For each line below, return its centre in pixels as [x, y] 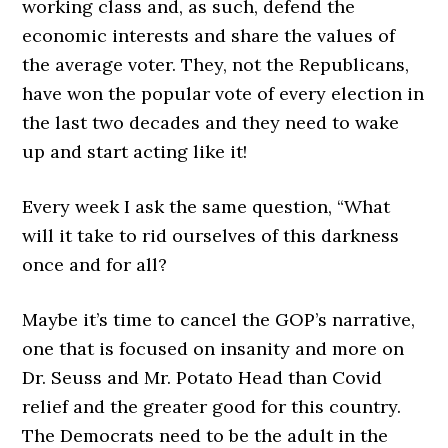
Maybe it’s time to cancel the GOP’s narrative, [219, 319]
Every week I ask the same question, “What [206, 206]
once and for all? [95, 264]
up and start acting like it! [135, 151]
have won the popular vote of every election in [223, 93]
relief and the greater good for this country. [212, 406]
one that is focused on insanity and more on [213, 348]
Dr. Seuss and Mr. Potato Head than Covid [202, 377]
